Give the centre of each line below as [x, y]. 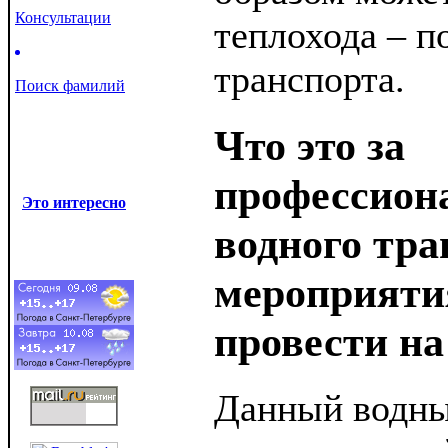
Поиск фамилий [70, 85]
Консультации [63, 17]
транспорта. [309, 79]
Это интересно [74, 202]
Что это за [309, 146]
